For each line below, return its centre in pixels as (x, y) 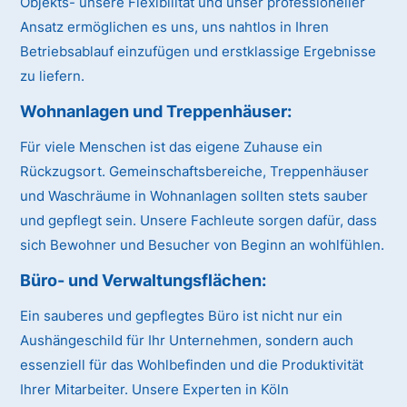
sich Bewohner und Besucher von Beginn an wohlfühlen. (203, 245)
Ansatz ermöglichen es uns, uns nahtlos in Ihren (175, 27)
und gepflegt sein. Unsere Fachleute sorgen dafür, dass (199, 221)
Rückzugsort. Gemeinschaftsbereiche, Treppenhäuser (195, 172)
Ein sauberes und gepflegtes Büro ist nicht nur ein (182, 316)
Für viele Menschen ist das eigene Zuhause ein (172, 147)
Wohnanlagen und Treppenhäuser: (156, 112)
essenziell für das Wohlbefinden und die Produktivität (192, 365)
